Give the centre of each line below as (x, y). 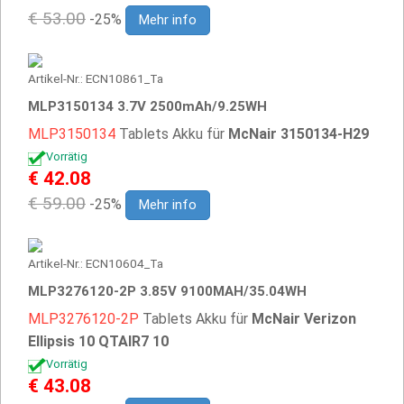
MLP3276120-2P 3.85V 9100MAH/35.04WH (167, 291)
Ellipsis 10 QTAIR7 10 (98, 341)
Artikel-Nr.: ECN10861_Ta (96, 78)
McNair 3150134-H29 (298, 134)
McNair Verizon (304, 319)
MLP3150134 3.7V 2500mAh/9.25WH (147, 106)
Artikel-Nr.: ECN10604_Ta (96, 263)
